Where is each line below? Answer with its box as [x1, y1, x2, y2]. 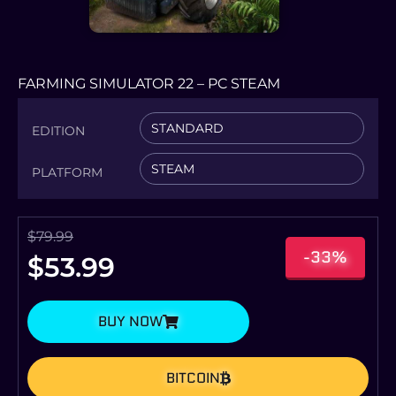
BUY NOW [98, 310, 163, 331]
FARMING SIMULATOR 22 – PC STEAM [18, 74, 280, 92]
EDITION [32, 123, 85, 140]
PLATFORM [32, 164, 103, 181]
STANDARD [151, 119, 225, 136]
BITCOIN [165, 367, 220, 388]
